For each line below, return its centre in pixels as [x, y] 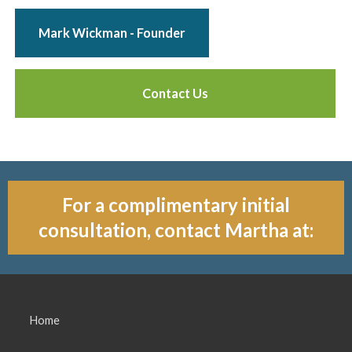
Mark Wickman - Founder [112, 32]
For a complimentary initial [176, 204]
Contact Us [175, 93]
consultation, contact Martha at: [176, 229]
